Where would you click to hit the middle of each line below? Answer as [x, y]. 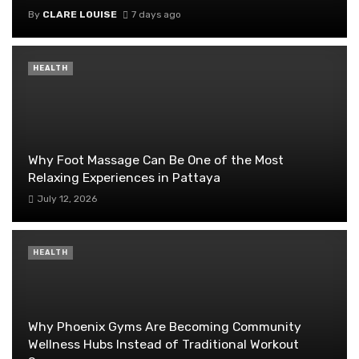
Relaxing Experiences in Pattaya [124, 177]
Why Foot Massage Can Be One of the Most [156, 159]
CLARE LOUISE [80, 14]
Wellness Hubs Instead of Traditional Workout [163, 344]
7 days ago [156, 14]
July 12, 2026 [67, 199]
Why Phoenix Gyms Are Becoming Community [165, 326]
